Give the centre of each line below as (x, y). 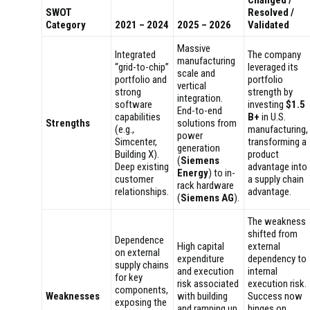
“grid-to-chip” (142, 67)
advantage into (277, 167)
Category (66, 25)
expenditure (201, 259)
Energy (193, 173)
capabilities (138, 117)
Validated (268, 25)
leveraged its (273, 67)
